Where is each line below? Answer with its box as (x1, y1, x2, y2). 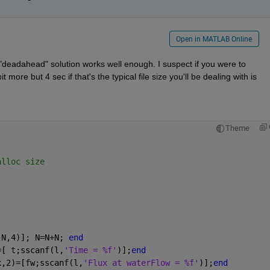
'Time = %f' (63, 245, 117, 255)
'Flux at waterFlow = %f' (83, 257, 199, 268)
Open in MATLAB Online (176, 35, 253, 44)
